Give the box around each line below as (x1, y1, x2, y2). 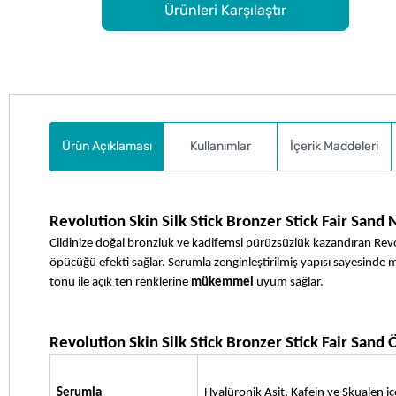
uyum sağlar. (254, 275, 324, 289)
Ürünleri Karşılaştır (164, 2, 286, 19)
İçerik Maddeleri (289, 139, 378, 155)
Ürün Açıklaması (61, 139, 152, 155)
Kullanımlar (189, 139, 251, 155)
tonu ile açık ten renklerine (49, 275, 191, 289)
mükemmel (191, 275, 254, 289)
